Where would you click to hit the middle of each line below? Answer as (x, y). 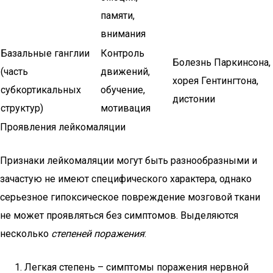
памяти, (118, 16)
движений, (125, 72)
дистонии (194, 99)
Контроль (122, 53)
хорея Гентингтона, (215, 81)
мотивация (126, 108)
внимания (123, 34)
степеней (71, 234)
